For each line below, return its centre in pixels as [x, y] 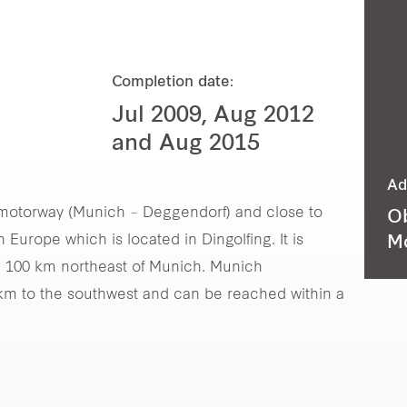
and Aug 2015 [185, 144]
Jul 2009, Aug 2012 [213, 116]
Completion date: [172, 83]
